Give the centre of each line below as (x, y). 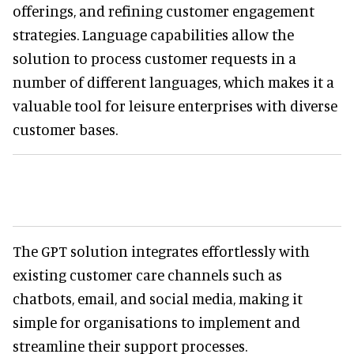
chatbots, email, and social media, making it (158, 298)
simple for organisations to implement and (156, 322)
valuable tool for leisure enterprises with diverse (175, 105)
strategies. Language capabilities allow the (153, 34)
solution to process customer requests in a (154, 58)
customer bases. (65, 129)
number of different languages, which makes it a (173, 81)
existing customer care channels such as (147, 274)
